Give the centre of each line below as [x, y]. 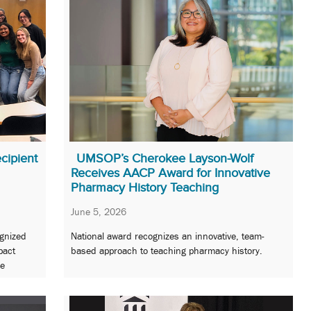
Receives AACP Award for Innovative [170, 173]
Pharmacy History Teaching [145, 187]
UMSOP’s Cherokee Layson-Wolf [165, 158]
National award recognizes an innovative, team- [168, 236]
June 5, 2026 [99, 211]
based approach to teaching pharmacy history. [167, 251]
